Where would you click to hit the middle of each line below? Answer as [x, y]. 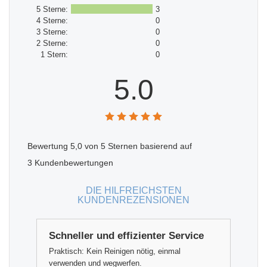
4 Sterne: [52, 20]
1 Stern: [54, 54]
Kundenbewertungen [73, 163]
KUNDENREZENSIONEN [133, 200]
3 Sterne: [52, 32]
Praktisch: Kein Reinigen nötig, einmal [115, 252]
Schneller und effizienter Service [126, 236]
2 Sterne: [52, 43]
